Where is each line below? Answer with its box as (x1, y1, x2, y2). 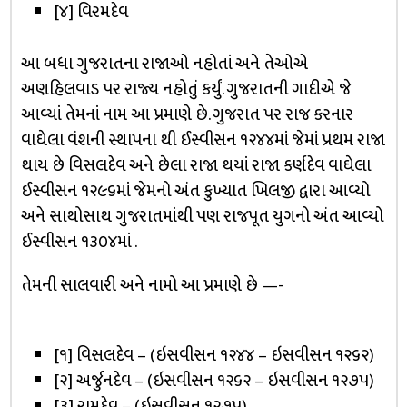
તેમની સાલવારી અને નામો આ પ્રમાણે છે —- (20, 272, 283, 301)
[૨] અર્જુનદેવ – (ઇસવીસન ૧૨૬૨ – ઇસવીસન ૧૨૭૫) (54, 366, 375, 395)
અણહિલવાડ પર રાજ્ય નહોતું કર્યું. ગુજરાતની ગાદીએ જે (20, 75, 352, 104)
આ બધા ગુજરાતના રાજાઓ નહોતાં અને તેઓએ (20, 50, 308, 79)
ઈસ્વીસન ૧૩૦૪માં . (20, 228, 137, 257)
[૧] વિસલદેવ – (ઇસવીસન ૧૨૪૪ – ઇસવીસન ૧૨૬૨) (54, 341, 375, 370)
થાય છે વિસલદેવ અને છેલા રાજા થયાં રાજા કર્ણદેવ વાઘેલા (20, 152, 371, 181)
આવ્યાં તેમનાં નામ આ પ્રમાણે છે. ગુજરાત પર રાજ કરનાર (20, 101, 353, 130)
